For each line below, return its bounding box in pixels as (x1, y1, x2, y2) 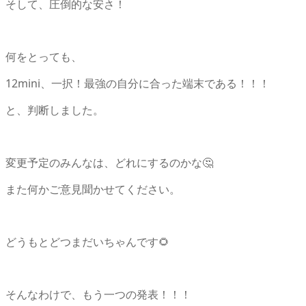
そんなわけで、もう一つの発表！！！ (5, 286, 191, 302)
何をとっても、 (5, 48, 82, 64)
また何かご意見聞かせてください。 (5, 181, 180, 197)
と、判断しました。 (5, 102, 104, 117)
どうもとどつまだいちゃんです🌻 (5, 234, 169, 249)
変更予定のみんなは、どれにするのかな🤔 (5, 154, 213, 170)
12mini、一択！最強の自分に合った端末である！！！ (5, 75, 270, 91)
